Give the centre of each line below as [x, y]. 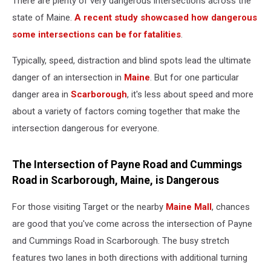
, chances [231, 207]
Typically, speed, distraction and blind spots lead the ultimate [132, 60]
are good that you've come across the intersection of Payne [132, 224]
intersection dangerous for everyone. [86, 128]
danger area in [41, 94]
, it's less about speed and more [190, 94]
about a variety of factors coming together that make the [126, 111]
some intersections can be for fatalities [96, 34]
